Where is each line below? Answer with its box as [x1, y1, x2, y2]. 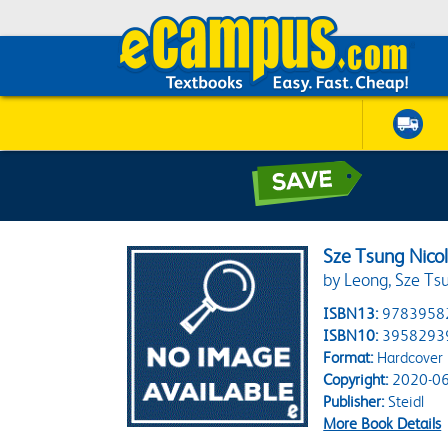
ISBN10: [323, 326, 379, 345]
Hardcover [373, 348, 444, 367]
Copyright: [323, 370, 389, 389]
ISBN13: [323, 304, 379, 323]
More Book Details [323, 414, 442, 433]
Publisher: [323, 392, 385, 411]
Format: [323, 348, 374, 367]
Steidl [384, 392, 425, 411]
